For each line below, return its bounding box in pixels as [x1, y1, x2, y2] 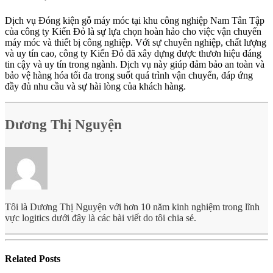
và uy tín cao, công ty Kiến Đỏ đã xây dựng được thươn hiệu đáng [5, 48, 261, 59]
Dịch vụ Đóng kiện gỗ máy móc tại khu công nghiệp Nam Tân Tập [5, 15, 264, 26]
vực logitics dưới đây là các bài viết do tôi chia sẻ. [5, 213, 196, 224]
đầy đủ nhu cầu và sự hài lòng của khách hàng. [5, 81, 186, 92]
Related [5, 253, 39, 264]
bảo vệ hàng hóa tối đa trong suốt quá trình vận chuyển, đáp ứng [5, 70, 253, 81]
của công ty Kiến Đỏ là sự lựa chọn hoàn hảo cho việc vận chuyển [5, 26, 261, 37]
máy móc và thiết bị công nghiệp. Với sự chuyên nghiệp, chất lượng [5, 37, 266, 48]
